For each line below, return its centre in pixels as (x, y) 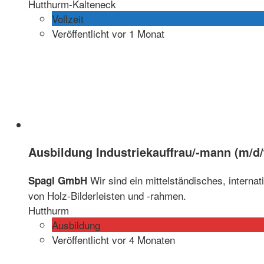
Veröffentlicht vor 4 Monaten (113, 239)
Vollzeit (68, 19)
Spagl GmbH (58, 180)
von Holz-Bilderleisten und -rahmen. (107, 195)
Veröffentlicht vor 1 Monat (108, 34)
